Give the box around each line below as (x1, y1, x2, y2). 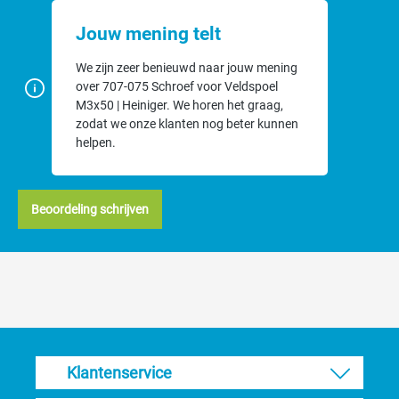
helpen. (76, 135, 116, 150)
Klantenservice (67, 363, 172, 383)
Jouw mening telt (76, 23, 221, 45)
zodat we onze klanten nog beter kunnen (76, 117, 298, 131)
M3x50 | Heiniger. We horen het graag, (76, 98, 283, 112)
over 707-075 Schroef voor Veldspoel (76, 79, 278, 94)
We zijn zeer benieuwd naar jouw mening (76, 61, 297, 75)
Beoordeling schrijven (31, 202, 149, 216)
